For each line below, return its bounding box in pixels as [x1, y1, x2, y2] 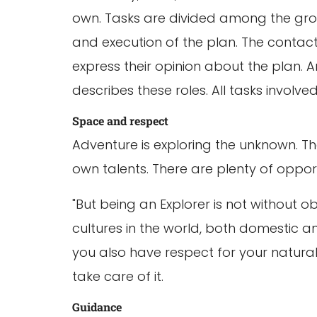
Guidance [72, 299, 122, 314]
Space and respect [72, 113, 168, 128]
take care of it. [72, 267, 163, 285]
